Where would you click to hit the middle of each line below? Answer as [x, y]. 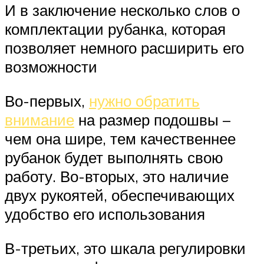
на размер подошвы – [152, 120]
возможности [51, 67]
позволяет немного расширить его [124, 48]
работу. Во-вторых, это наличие [117, 176]
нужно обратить [144, 101]
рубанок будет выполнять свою [114, 158]
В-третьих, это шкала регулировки [125, 248]
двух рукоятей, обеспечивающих [120, 195]
